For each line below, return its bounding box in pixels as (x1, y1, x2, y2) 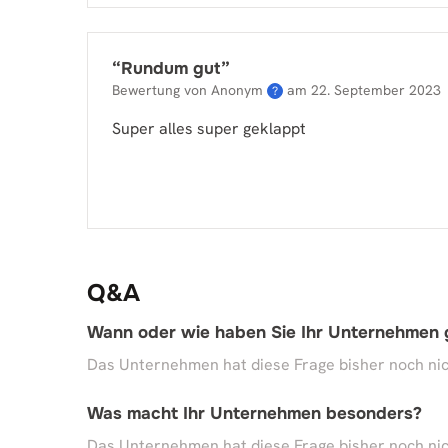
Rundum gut (121, 58, 221, 79)
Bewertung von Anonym (112, 81, 263, 99)
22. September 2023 (311, 81, 441, 99)
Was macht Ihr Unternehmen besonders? (87, 403, 422, 424)
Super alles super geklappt (112, 118, 306, 139)
